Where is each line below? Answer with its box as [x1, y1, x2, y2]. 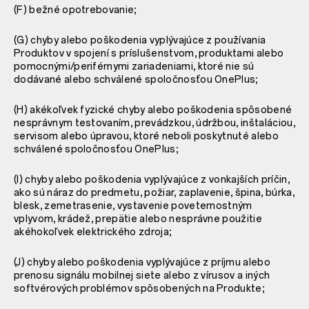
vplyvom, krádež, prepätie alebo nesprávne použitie [14, 212, 263, 225]
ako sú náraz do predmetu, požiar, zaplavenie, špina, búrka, [14, 186, 295, 199]
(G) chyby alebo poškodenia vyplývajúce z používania [14, 34, 266, 46]
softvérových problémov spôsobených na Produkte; [14, 282, 266, 295]
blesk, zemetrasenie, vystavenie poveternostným [14, 199, 252, 212]
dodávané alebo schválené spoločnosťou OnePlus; [14, 73, 259, 86]
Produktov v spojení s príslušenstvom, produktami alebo [14, 47, 284, 59]
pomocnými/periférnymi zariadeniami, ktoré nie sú [14, 60, 255, 72]
